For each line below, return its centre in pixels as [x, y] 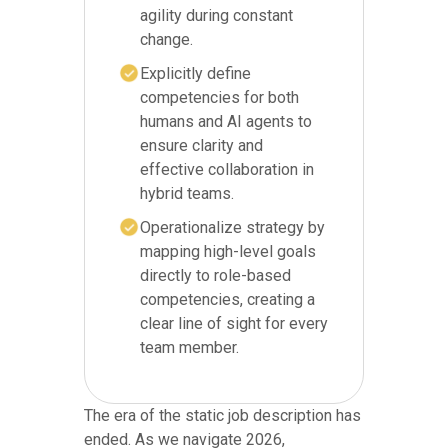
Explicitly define [195, 74]
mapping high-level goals [228, 252]
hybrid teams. [187, 194]
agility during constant [216, 16]
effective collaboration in [227, 170]
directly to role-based [215, 276]
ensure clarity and [201, 146]
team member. [189, 348]
